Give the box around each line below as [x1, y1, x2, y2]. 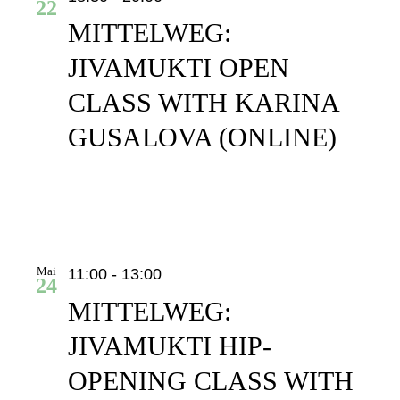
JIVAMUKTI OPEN [67, 53, 289, 83]
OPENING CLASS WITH [67, 365, 354, 396]
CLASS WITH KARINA [67, 87, 338, 118]
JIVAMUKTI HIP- [67, 330, 271, 361]
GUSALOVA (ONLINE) [67, 122, 337, 153]
